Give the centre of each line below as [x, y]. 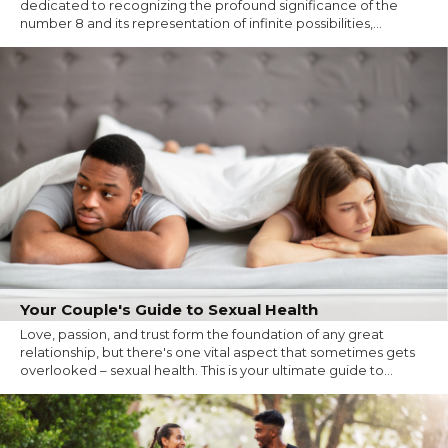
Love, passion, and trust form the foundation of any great [202, 334]
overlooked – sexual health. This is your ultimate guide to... [206, 370]
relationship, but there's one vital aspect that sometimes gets [217, 352]
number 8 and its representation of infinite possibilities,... [201, 22]
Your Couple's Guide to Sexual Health [169, 310]
